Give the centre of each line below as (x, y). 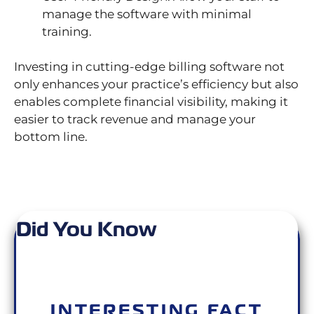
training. (67, 32)
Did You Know (86, 229)
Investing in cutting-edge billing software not (149, 67)
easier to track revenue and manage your (135, 120)
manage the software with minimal (147, 14)
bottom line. (51, 137)
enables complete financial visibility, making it (151, 102)
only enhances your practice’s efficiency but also (156, 84)
